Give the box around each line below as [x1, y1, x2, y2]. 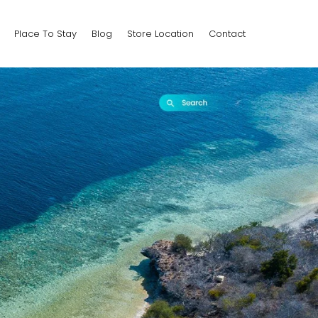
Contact [208, 26, 246, 40]
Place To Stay [14, 26, 77, 40]
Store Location [126, 26, 194, 40]
